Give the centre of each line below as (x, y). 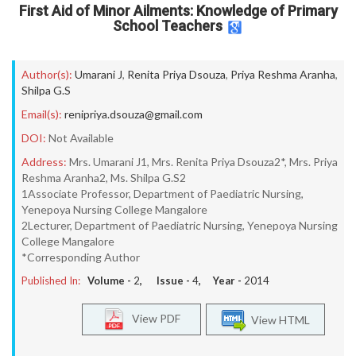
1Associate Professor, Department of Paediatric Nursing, (163, 193)
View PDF (153, 318)
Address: (44, 162)
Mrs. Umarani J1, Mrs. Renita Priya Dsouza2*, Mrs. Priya (203, 162)
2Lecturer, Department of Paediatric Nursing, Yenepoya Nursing (180, 225)
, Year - (221, 281)
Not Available (81, 138)
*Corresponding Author (81, 257)
